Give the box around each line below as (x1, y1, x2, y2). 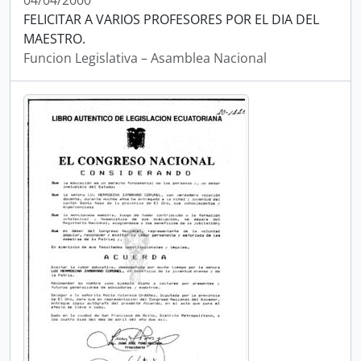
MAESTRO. (23, 30, 85, 48)
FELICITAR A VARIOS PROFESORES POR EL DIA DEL (23, 10, 319, 28)
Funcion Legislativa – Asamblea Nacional (23, 49, 267, 67)
